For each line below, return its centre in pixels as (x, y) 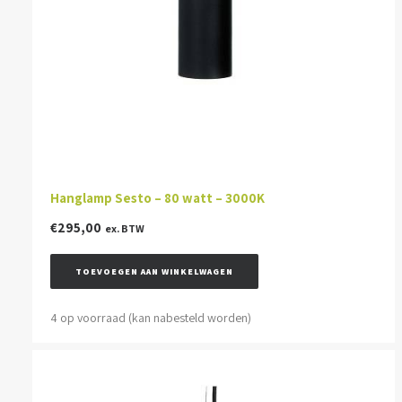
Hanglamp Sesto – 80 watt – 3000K (157, 198)
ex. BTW (125, 228)
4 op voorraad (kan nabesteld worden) (151, 318)
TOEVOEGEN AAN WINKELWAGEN (154, 271)
